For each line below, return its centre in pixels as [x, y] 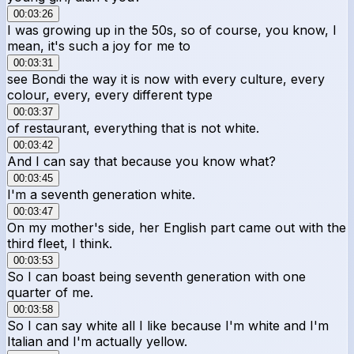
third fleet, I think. [60, 243]
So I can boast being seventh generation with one [156, 276]
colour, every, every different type [110, 94]
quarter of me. [50, 292]
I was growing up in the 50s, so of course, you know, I [172, 30]
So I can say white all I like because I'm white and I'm [168, 325]
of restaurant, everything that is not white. [133, 128]
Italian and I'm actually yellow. [97, 341]
